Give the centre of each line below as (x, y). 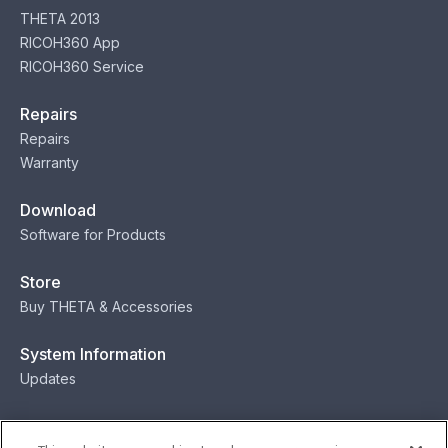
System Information (93, 353)
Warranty (49, 162)
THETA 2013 (60, 18)
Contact (49, 425)
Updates (48, 378)
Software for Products (93, 234)
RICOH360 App (70, 42)
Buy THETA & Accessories (106, 306)
